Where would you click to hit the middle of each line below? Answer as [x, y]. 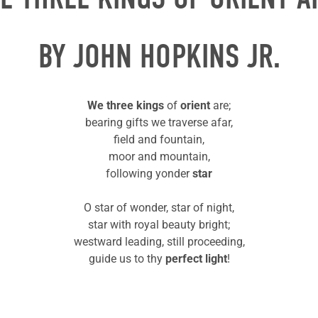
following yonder [149, 174]
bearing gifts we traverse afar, [159, 123]
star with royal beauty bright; [159, 225]
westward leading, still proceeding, [159, 242]
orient [195, 106]
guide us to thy [127, 259]
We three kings [126, 106]
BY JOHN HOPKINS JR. [159, 56]
